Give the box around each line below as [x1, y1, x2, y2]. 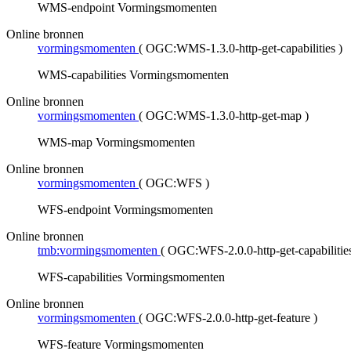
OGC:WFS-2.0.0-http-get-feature [146, 311, 310, 325]
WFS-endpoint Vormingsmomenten [38, 203, 213, 217]
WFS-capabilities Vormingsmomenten [38, 270, 225, 284]
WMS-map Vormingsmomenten [38, 136, 195, 150]
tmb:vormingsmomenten [38, 244, 157, 258]
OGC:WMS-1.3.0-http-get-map [146, 109, 302, 123]
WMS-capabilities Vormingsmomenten [38, 68, 229, 82]
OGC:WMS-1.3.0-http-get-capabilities [146, 42, 335, 56]
